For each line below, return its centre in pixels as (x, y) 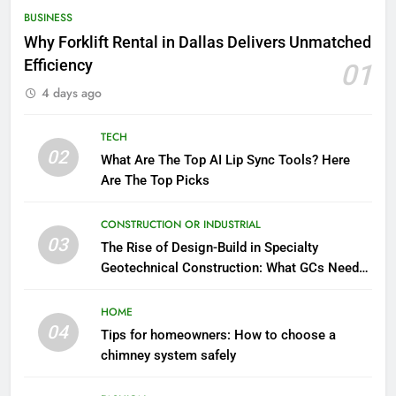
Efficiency (58, 65)
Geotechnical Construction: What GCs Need (229, 267)
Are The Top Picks (155, 180)
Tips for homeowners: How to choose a (218, 335)
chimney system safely (168, 355)
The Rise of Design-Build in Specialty (209, 247)
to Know (125, 288)
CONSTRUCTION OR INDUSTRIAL (180, 224)
